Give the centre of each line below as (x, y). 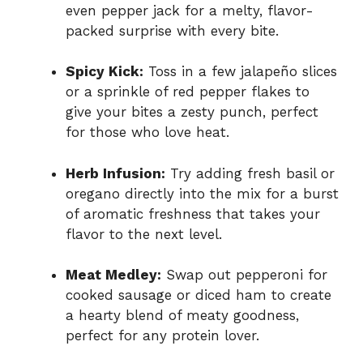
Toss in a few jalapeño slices (240, 72)
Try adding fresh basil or (250, 173)
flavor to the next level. (144, 234)
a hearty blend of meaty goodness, (182, 316)
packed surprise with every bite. (172, 30)
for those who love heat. (147, 132)
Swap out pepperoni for (244, 275)
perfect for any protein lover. (162, 336)
